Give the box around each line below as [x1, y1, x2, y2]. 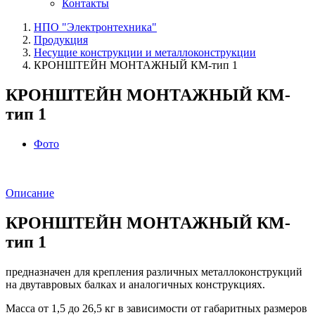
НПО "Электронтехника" [34, 21, 157, 33]
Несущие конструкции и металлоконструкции [34, 46, 256, 58]
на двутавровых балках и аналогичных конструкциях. [6, 278, 265, 290]
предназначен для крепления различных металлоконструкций [6, 265, 302, 278]
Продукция [34, 34, 88, 46]
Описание [6, 186, 54, 199]
